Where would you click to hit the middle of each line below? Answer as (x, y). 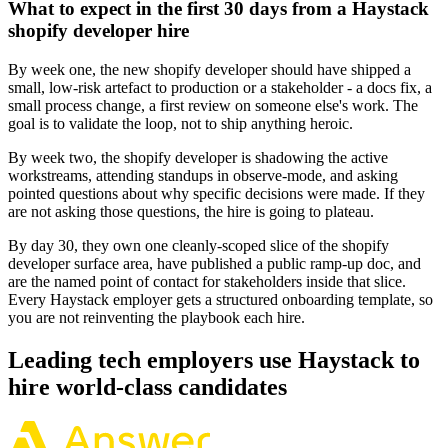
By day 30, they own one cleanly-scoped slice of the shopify (198, 246)
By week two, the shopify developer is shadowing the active (198, 158)
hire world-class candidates (147, 387)
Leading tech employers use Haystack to (214, 360)
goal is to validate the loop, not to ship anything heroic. (180, 124)
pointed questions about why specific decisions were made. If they (216, 194)
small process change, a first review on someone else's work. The (213, 106)
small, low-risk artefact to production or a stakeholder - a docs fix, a (220, 88)
